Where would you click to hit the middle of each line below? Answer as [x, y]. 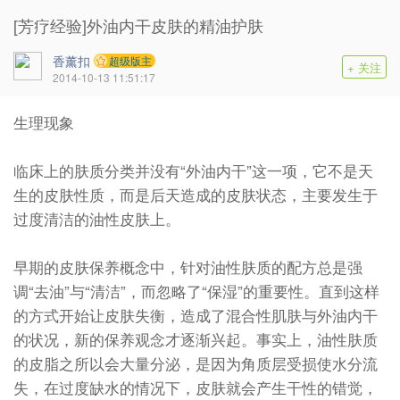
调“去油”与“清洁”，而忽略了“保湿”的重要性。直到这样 [196, 291]
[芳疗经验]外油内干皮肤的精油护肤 [138, 25]
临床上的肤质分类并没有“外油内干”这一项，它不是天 [193, 171]
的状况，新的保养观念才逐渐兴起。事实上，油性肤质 [196, 339]
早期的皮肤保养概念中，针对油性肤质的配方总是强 [188, 267]
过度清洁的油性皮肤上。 [97, 219]
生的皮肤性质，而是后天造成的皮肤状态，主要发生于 [196, 195]
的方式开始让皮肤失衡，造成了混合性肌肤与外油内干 [196, 315]
